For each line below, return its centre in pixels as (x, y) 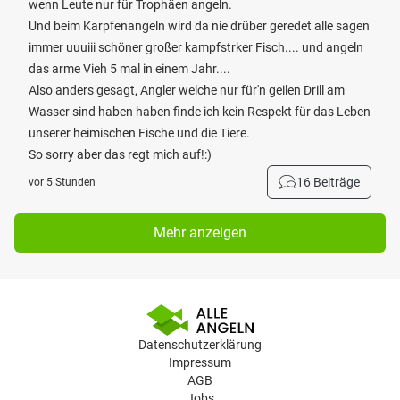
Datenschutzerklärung (200, 345)
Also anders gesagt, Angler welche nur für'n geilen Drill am (187, 90)
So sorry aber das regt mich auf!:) (120, 154)
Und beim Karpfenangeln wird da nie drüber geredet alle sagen (199, 26)
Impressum (200, 362)
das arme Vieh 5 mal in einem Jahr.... (129, 69)
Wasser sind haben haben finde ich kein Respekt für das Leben (200, 112)
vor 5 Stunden (62, 182)
